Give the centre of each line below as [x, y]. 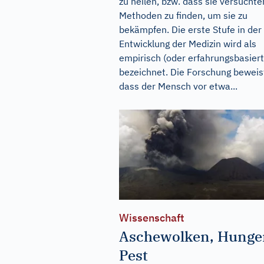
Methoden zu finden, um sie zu [183, 15]
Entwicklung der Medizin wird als [188, 44]
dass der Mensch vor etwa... [178, 86]
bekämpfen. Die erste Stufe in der [190, 29]
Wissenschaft [152, 217]
